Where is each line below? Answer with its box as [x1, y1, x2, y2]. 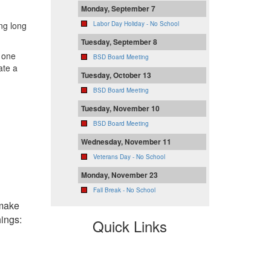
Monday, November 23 [80, 169, 158, 181]
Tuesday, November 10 [80, 103, 160, 114]
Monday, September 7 [80, 3, 155, 15]
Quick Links [93, 215, 168, 237]
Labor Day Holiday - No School [93, 19, 179, 28]
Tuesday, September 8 [80, 36, 157, 48]
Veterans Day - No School [93, 152, 165, 162]
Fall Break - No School [93, 186, 155, 195]
